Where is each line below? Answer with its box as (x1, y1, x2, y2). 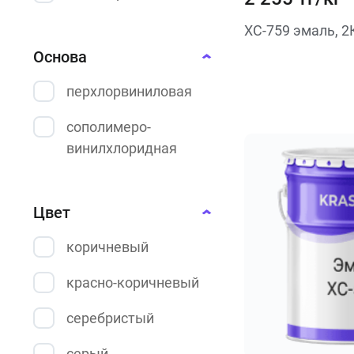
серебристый (66, 310, 154, 326)
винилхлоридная (66, 140, 177, 156)
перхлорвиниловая (66, 83, 192, 100)
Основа (33, 47, 87, 66)
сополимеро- (66, 119, 151, 135)
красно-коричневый (66, 274, 199, 291)
